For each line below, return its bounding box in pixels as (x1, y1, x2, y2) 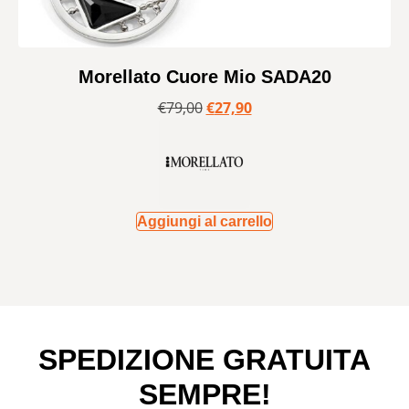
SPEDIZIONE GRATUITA (38, 343, 371, 377)
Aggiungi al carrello (137, 214, 272, 230)
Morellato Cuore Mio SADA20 (78, 67, 331, 88)
